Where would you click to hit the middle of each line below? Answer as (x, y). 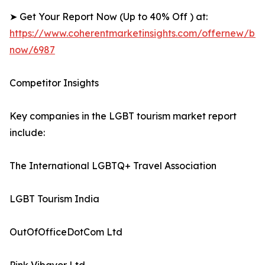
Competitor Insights (54, 83)
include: (27, 133)
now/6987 (32, 50)
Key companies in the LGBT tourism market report (123, 116)
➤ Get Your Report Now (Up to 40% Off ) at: (109, 17)
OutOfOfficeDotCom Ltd (66, 232)
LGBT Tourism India (54, 199)
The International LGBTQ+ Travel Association (113, 166)
